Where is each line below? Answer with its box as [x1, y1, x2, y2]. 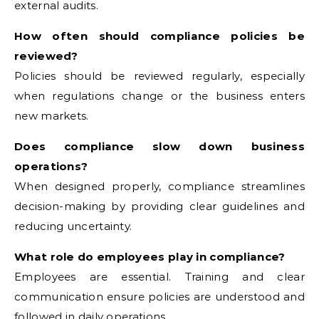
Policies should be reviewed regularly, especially [14, 69, 305, 83]
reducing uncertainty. [14, 219, 132, 233]
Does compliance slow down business [14, 140, 305, 153]
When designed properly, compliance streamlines [14, 179, 305, 193]
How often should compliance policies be [14, 29, 305, 43]
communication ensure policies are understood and [14, 290, 305, 303]
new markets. [14, 109, 89, 122]
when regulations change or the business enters [14, 89, 305, 103]
